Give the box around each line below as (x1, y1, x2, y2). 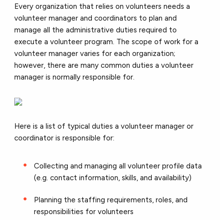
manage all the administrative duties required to (14, 25, 177, 34)
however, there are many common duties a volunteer (14, 60, 194, 70)
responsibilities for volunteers (34, 207, 136, 216)
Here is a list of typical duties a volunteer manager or (14, 121, 194, 131)
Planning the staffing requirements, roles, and (34, 195, 188, 204)
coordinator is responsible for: (14, 133, 117, 142)
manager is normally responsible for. (14, 72, 137, 82)
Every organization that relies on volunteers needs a (14, 1, 191, 11)
